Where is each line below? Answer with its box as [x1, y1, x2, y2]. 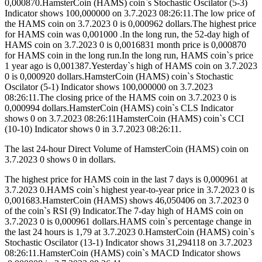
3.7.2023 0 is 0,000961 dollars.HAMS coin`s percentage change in [5, 216, 251, 227]
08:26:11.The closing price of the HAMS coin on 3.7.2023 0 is [5, 92, 236, 103]
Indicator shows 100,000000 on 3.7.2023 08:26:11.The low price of [5, 8, 255, 19]
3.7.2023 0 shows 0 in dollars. [5, 154, 116, 165]
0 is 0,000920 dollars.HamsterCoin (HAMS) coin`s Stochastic [5, 71, 233, 82]
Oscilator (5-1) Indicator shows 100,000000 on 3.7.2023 [5, 82, 213, 92]
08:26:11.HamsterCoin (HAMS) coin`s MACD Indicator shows [5, 248, 240, 258]
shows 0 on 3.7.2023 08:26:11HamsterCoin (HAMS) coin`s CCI [5, 113, 244, 124]
